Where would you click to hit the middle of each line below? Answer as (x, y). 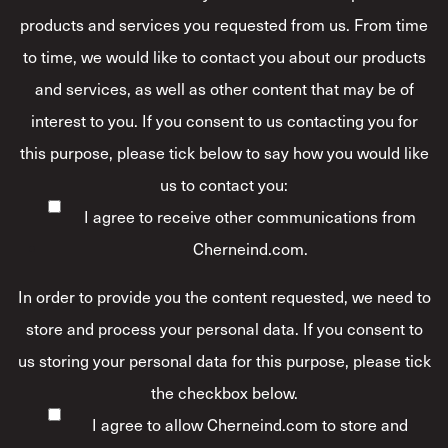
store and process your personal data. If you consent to (224, 327)
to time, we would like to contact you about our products (224, 55)
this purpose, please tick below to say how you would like (224, 151)
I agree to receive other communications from (250, 215)
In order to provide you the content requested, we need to (224, 295)
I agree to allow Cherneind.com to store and (250, 423)
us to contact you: (224, 183)
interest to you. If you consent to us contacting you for (224, 119)
